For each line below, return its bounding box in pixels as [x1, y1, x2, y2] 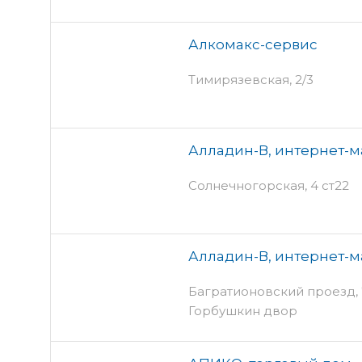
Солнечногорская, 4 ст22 [188, 177, 349, 193]
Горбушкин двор [188, 302, 297, 318]
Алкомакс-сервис [188, 36, 318, 53]
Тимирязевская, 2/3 [188, 71, 314, 87]
